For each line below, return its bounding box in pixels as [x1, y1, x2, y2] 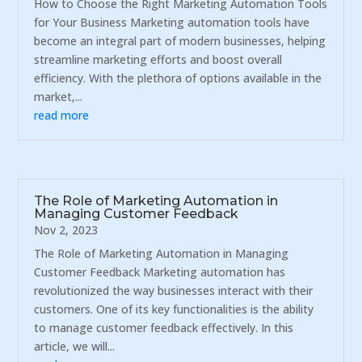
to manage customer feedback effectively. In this [34, 319, 294, 335]
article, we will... [34, 338, 116, 354]
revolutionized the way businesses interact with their [34, 282, 314, 298]
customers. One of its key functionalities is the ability [34, 301, 314, 317]
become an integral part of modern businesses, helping [34, 33, 326, 49]
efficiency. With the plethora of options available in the [34, 70, 322, 86]
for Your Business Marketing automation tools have [34, 15, 310, 31]
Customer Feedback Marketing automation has [34, 263, 286, 280]
